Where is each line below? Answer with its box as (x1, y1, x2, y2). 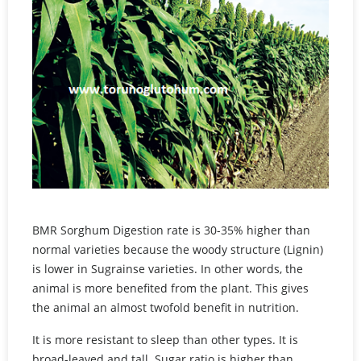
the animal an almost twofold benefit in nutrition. (32, 299, 302, 315)
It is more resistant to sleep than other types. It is (32, 331, 298, 347)
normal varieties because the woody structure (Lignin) (32, 241, 323, 257)
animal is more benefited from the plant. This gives (32, 280, 309, 296)
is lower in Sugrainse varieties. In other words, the (32, 260, 303, 276)
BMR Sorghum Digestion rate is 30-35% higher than (32, 222, 310, 238)
